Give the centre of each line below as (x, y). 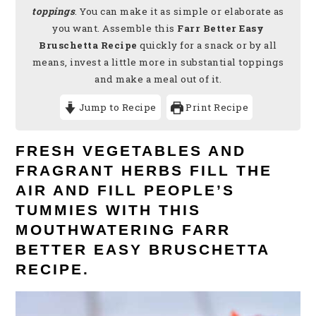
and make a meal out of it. (158, 79)
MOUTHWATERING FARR (123, 230)
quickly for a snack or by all (207, 45)
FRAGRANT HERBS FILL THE (144, 171)
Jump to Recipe (116, 108)
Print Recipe (216, 108)
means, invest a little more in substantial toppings (158, 62)
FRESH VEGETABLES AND (131, 151)
